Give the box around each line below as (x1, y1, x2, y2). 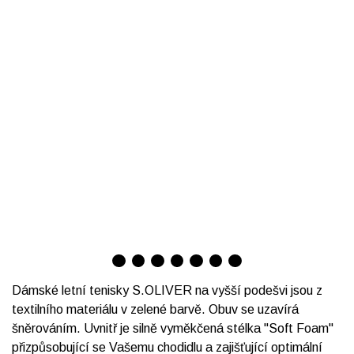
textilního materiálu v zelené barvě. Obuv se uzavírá (12, 302, 299, 316)
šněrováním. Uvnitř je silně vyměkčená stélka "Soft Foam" (12, 321, 333, 335)
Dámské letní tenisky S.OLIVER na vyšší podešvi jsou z (12, 283, 322, 297)
